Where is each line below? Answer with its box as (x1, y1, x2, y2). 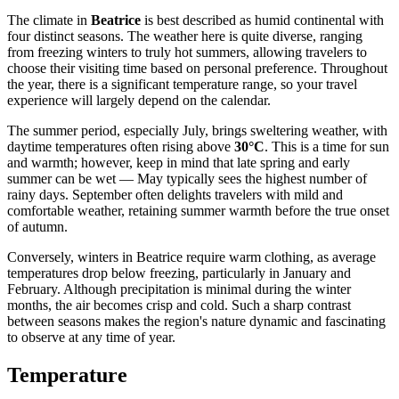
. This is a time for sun (265, 138, 389, 154)
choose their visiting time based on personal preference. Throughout (7, 60, 387, 76)
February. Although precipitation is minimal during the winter (7, 281, 351, 297)
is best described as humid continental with (141, 12, 384, 28)
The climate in (7, 12, 91, 28)
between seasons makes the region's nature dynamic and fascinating (7, 313, 386, 329)
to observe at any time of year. (7, 329, 175, 345)
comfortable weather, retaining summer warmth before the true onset (7, 202, 389, 218)
